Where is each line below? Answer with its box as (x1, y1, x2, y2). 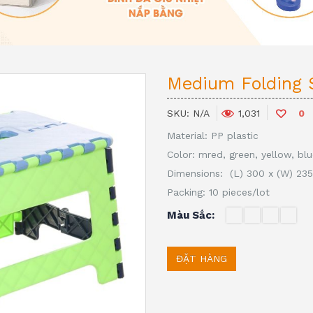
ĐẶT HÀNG (176, 253, 227, 264)
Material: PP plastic (167, 130, 259, 141)
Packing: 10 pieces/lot (167, 187, 270, 198)
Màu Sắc (167, 209, 212, 221)
